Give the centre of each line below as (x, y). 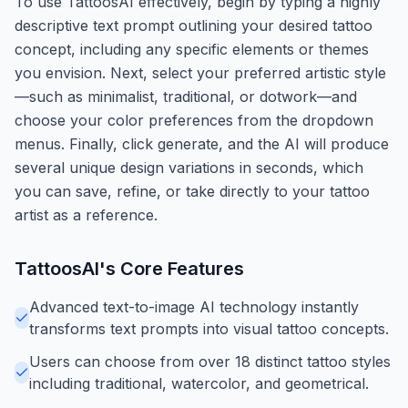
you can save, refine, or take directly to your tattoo (192, 191)
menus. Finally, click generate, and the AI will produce (202, 143)
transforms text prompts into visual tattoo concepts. (209, 328)
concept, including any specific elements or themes (192, 49)
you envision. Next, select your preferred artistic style (200, 72)
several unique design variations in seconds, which (189, 167)
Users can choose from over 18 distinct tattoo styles (210, 361)
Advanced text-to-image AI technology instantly (194, 306)
